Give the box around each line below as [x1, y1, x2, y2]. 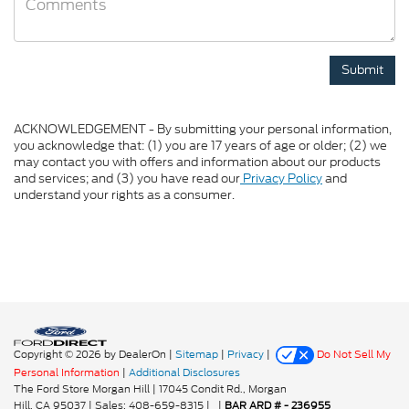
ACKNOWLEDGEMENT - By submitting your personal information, [14, 121, 392, 138]
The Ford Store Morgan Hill [14, 382, 150, 396]
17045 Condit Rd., [156, 382, 246, 396]
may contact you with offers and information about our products [14, 153, 381, 171]
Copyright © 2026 [14, 347, 104, 362]
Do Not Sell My [316, 347, 391, 362]
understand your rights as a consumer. [14, 186, 235, 204]
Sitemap [175, 347, 218, 362]
